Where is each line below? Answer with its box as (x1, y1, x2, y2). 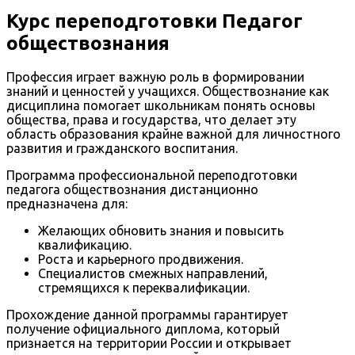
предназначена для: (6, 197, 128, 212)
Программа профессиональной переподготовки (6, 168, 297, 183)
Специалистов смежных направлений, (38, 266, 268, 281)
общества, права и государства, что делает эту (6, 113, 296, 128)
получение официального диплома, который (6, 322, 280, 337)
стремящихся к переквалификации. (38, 281, 250, 296)
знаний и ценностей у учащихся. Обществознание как (6, 84, 329, 99)
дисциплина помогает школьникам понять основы (6, 98, 315, 113)
